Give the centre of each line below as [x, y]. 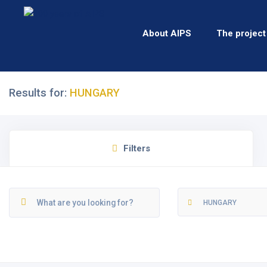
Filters [137, 148]
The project [241, 33]
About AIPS [167, 33]
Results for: [39, 93]
